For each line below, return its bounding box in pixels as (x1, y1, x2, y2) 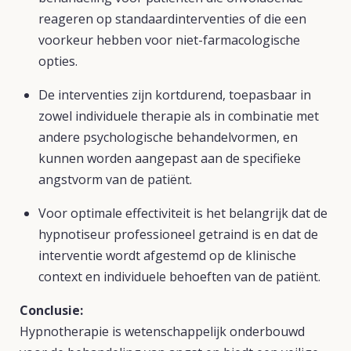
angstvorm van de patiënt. (38, 171, 192, 188)
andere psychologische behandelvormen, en (38, 128, 298, 146)
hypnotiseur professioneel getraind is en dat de (38, 226, 318, 243)
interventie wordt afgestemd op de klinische (38, 247, 296, 264)
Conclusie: (20, 302, 83, 319)
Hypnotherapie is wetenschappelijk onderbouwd (20, 323, 305, 340)
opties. (38, 52, 78, 70)
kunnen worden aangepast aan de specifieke (38, 150, 301, 167)
